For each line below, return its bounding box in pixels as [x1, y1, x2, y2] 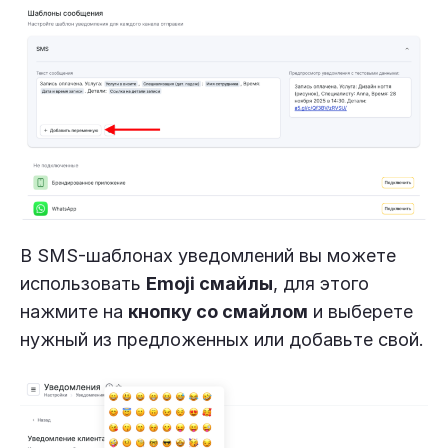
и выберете [308, 300, 413, 322]
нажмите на [20, 300, 128, 322]
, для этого [273, 272, 369, 294]
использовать [20, 272, 146, 294]
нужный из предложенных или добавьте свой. [20, 328, 424, 350]
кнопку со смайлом [128, 300, 308, 322]
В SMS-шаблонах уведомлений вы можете [20, 244, 396, 266]
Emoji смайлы [146, 272, 273, 294]
